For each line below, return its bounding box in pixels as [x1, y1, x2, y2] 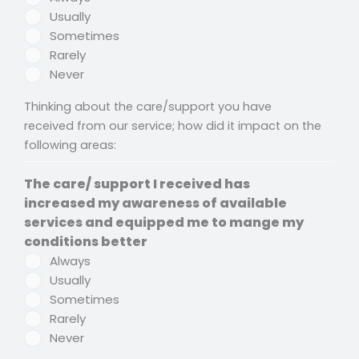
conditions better [24, 232, 147, 252]
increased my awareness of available [24, 194, 287, 213]
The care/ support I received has [24, 175, 250, 194]
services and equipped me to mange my [24, 213, 229, 232]
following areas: [24, 137, 116, 154]
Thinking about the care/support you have [24, 99, 272, 115]
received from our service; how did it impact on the [24, 118, 321, 135]
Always [50, 252, 91, 270]
